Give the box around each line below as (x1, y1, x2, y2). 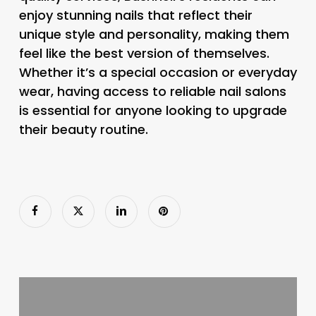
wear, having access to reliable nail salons (18, 82, 286, 100)
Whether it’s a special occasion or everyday (18, 63, 297, 81)
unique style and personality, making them (18, 25, 289, 43)
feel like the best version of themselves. (18, 44, 269, 62)
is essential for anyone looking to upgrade (18, 101, 287, 119)
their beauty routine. (18, 120, 148, 138)
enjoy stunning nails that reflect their (18, 6, 253, 24)
